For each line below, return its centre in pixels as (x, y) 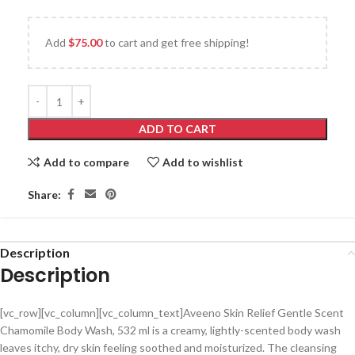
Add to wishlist (203, 162)
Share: (44, 194)
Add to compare (86, 162)
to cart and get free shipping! (176, 42)
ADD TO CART (177, 129)
